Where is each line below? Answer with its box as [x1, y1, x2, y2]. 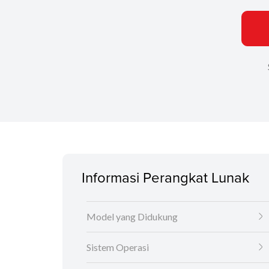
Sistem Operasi [86, 241, 149, 253]
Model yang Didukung [86, 211, 178, 223]
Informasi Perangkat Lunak [82, 167, 249, 188]
